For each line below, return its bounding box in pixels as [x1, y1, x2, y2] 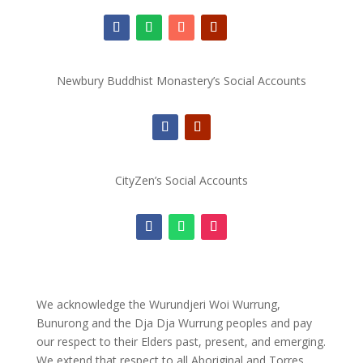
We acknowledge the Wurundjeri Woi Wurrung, [36, 296, 280, 312]
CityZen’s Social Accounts [114, 172, 248, 188]
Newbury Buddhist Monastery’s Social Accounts [56, 72, 306, 88]
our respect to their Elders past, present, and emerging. [36, 333, 326, 349]
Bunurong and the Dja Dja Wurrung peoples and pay [36, 314, 312, 331]
